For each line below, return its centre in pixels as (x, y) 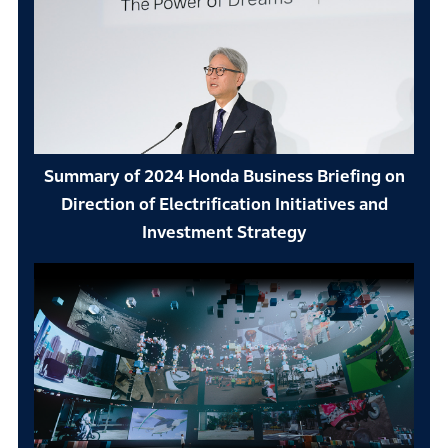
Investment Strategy (224, 233)
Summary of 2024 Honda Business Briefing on (224, 177)
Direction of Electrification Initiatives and (224, 205)
